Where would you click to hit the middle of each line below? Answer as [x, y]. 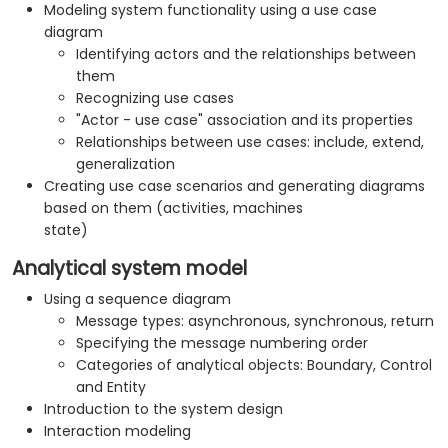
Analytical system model [129, 269]
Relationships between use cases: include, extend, [250, 142]
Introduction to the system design [163, 409]
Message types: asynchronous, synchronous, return [255, 321]
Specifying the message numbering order [222, 343]
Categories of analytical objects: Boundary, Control [254, 365]
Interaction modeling [117, 431]
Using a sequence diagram [137, 299]
